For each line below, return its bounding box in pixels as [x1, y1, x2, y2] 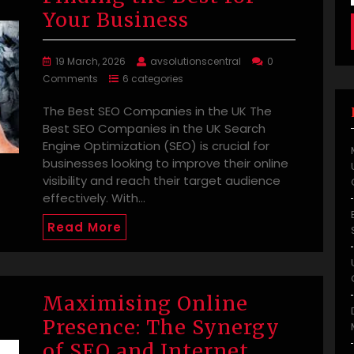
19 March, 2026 [55, 55, 126, 69]
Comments [43, 72, 98, 86]
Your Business [43, 7, 189, 33]
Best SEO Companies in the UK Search [43, 120, 265, 137]
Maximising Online [43, 291, 248, 317]
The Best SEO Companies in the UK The [43, 103, 272, 120]
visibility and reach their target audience [43, 172, 281, 190]
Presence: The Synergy [43, 314, 280, 341]
